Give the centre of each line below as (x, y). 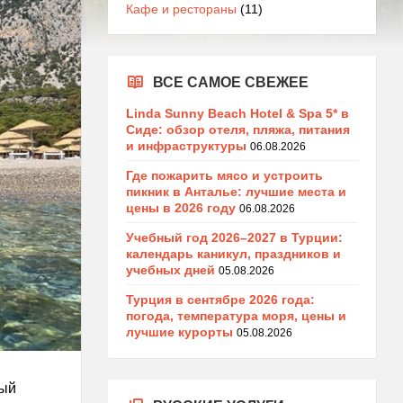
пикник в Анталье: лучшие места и (236, 192)
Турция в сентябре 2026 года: (220, 300)
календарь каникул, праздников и (233, 254)
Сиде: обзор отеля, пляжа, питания (237, 130)
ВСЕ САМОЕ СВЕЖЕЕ (230, 82)
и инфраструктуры (186, 146)
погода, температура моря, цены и (236, 316)
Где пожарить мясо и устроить (224, 175)
